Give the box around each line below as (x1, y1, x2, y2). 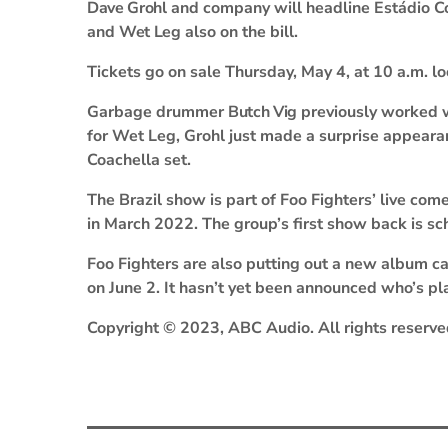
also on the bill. (180, 21, 298, 43)
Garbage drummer (87, 101, 228, 123)
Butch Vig (228, 101, 298, 123)
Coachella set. (87, 149, 191, 171)
